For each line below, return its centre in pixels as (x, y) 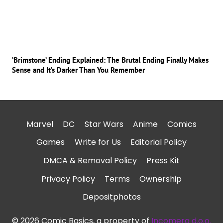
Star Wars (104, 124)
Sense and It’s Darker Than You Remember (78, 70)
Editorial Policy (158, 142)
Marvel (40, 124)
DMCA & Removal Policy (90, 161)
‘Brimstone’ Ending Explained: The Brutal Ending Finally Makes (110, 60)
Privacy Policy (68, 179)
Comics (182, 124)
